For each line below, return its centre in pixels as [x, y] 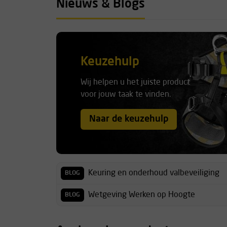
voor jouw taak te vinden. [126, 95]
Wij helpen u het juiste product [135, 83]
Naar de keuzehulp [129, 119]
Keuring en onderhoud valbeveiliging [154, 173]
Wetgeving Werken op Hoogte [142, 195]
